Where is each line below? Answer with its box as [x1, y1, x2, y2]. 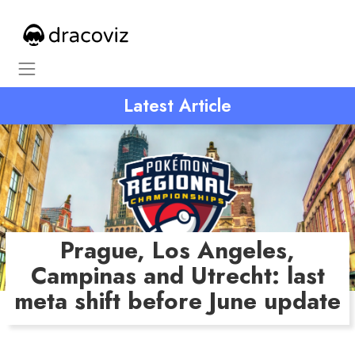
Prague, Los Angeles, [60, 234, 295, 268]
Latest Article [124, 93, 231, 119]
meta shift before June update [14, 284, 341, 319]
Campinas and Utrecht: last [30, 259, 325, 293]
